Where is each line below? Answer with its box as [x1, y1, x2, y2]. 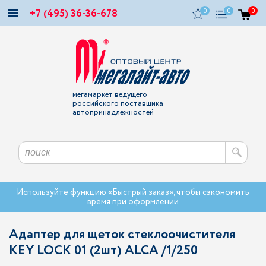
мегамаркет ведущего [72, 89, 147, 100]
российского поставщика [72, 98, 163, 109]
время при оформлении [87, 196, 179, 208]
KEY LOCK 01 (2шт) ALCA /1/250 [9, 241, 198, 260]
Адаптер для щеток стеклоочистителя [9, 225, 235, 244]
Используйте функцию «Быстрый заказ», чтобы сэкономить [17, 186, 249, 198]
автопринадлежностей [72, 107, 154, 118]
